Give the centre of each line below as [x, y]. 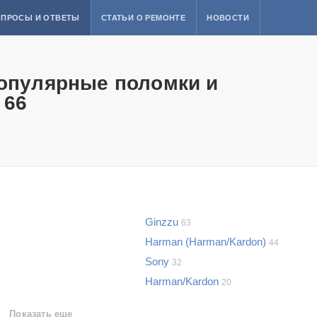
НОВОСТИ [228, 18]
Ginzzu [163, 222]
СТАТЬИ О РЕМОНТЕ [143, 18]
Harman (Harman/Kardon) [207, 242]
